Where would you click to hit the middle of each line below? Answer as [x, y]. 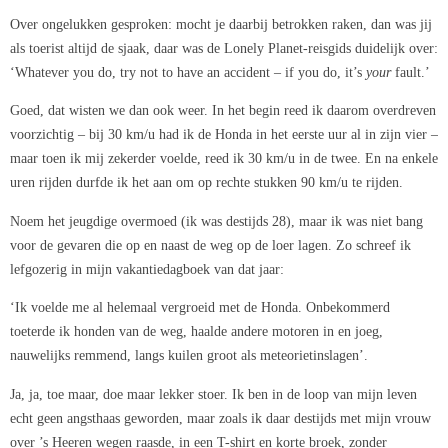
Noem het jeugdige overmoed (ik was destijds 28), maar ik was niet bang [216, 220]
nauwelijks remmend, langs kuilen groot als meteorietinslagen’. [189, 355]
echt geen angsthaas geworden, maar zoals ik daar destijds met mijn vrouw [220, 417]
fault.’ [412, 72]
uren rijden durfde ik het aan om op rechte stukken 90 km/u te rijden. [206, 182]
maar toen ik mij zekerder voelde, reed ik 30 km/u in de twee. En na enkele [224, 158]
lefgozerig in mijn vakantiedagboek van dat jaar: [147, 268]
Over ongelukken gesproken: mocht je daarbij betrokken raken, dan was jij [221, 24]
